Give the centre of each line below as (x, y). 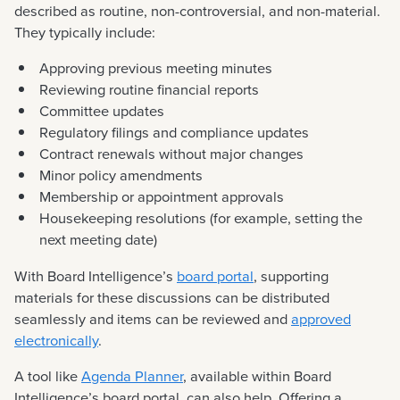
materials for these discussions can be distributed (172, 297)
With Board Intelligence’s (96, 276)
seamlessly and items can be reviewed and (153, 319)
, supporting (291, 276)
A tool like (48, 376)
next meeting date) (98, 240)
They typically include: (85, 33)
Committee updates (102, 112)
